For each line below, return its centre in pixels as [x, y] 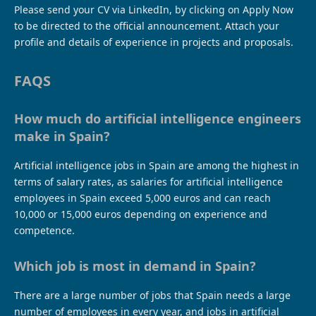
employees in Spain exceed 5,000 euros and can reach [142, 197]
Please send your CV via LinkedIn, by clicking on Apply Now [154, 9]
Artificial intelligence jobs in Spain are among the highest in [157, 165]
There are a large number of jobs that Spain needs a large [152, 295]
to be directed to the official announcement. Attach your [147, 25]
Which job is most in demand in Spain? [137, 266]
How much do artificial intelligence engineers [158, 118]
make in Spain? [62, 136]
